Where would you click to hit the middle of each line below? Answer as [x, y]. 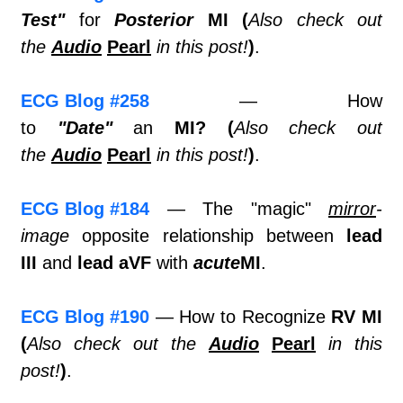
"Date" [85, 128]
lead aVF [114, 263]
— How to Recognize [241, 317]
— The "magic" [239, 209]
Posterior [154, 20]
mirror [352, 209]
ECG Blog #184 [85, 209]
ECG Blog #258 [85, 101]
